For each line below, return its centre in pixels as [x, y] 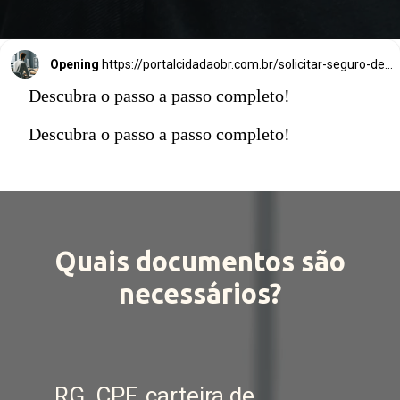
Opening [75, 64]
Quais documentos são [200, 262]
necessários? [200, 294]
